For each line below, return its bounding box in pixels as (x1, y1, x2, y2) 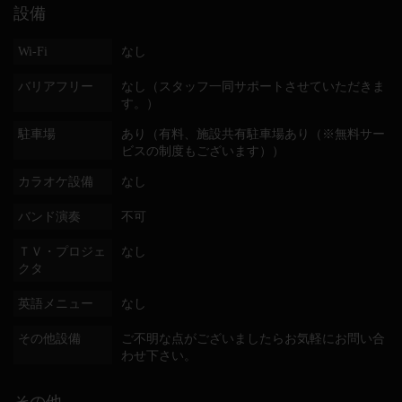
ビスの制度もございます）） (121, 144, 284, 158)
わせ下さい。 (121, 349, 197, 363)
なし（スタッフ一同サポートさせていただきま (121, 80, 385, 93)
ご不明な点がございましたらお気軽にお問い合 (121, 332, 385, 345)
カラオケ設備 (18, 175, 93, 188)
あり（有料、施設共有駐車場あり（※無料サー (121, 127, 385, 141)
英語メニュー (18, 297, 93, 310)
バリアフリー (18, 80, 93, 93)
